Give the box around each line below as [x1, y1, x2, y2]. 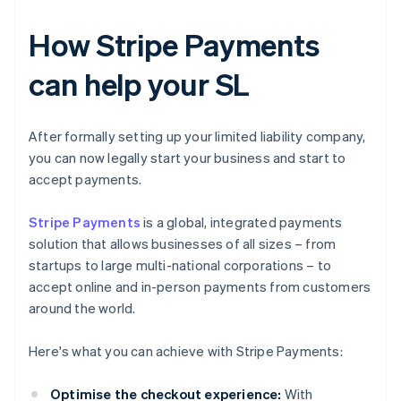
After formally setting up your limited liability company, [29, 127, 366, 146]
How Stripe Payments [29, 25, 320, 64]
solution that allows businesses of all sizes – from [29, 235, 337, 253]
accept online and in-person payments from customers [29, 277, 371, 296]
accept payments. [29, 170, 142, 189]
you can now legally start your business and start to [29, 149, 346, 167]
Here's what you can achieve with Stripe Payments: [29, 342, 343, 361]
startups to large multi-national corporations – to [29, 256, 332, 275]
